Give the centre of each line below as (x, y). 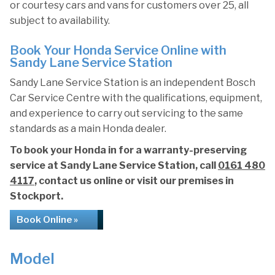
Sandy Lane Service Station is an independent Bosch (133, 83)
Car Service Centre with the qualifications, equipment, (136, 98)
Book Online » (47, 220)
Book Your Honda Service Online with (118, 50)
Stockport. (37, 196)
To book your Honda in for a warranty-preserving (128, 150)
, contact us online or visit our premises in (134, 181)
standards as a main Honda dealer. (88, 129)
